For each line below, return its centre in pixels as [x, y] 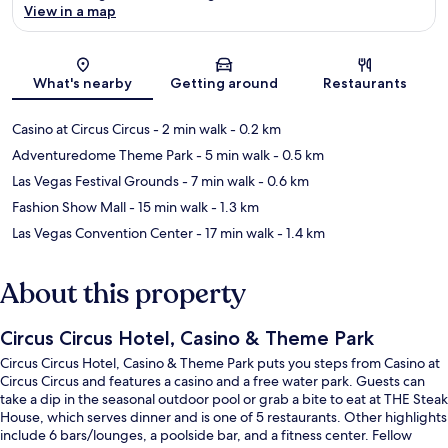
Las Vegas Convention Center [102, 233]
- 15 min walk [167, 207]
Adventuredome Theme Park [102, 155]
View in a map [70, 11]
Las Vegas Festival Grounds [95, 181]
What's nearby [83, 83]
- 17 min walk [233, 233]
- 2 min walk [188, 129]
